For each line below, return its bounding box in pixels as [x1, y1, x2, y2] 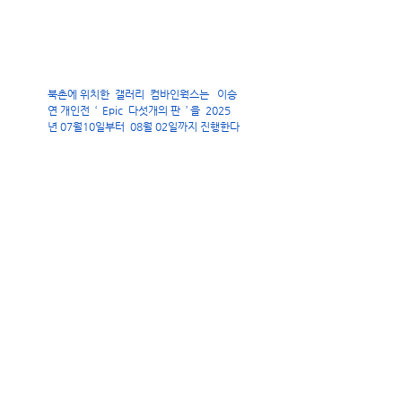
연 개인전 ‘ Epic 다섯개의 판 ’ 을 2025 [48, 104, 231, 118]
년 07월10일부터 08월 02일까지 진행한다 [48, 120, 240, 134]
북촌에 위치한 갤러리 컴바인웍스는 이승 [48, 88, 237, 101]
